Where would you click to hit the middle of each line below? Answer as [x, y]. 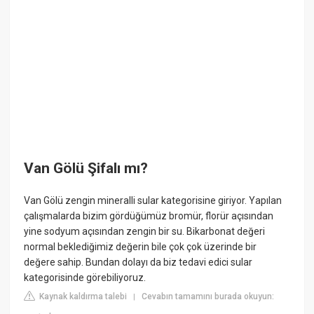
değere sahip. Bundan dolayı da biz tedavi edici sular [138, 262]
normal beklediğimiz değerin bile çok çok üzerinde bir [141, 246]
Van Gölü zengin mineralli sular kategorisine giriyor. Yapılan [153, 200]
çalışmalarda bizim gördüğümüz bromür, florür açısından [149, 216]
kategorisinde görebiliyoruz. [85, 277]
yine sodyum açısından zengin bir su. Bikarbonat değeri [145, 231]
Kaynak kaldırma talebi [82, 296]
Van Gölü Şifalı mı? [86, 169]
